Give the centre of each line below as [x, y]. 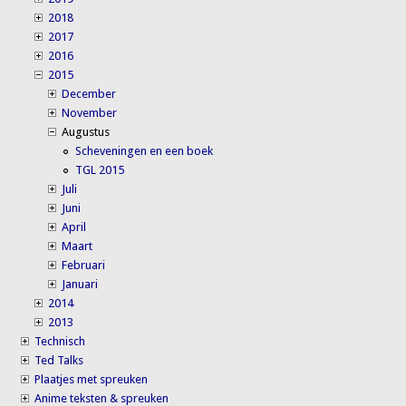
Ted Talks [59, 360]
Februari [84, 265]
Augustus [86, 131]
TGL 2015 [100, 169]
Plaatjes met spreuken [92, 379]
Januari [80, 284]
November [90, 112]
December [89, 93]
